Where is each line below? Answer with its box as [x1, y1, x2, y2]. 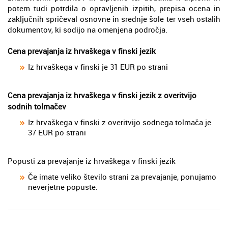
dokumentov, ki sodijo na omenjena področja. [8, 24, 167, 35]
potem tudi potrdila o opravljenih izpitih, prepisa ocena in [8, 3, 220, 13]
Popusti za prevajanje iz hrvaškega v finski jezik [8, 155, 176, 166]
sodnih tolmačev [8, 101, 66, 111]
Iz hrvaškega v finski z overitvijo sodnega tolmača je [28, 117, 211, 127]
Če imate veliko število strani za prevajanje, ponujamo [28, 171, 216, 182]
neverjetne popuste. [28, 181, 98, 192]
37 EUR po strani [28, 127, 86, 137]
